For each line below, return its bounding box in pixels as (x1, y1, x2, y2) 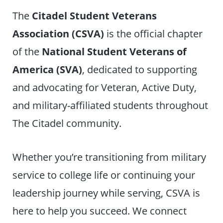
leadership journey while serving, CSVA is (12, 186, 201, 200)
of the (12, 44, 42, 59)
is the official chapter (104, 26, 203, 41)
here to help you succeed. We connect (12, 204, 187, 218)
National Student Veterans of (42, 44, 187, 59)
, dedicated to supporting (82, 62, 198, 77)
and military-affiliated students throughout (12, 98, 209, 112)
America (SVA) (12, 62, 83, 77)
